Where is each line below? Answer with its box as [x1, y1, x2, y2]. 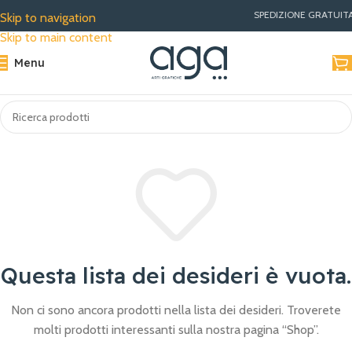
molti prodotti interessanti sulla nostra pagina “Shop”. [33, 322, 319, 338]
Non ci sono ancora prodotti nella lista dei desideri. [11, 302, 287, 318]
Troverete [287, 302, 341, 318]
